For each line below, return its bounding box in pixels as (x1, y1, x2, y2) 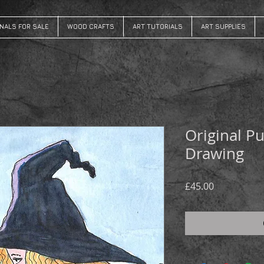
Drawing (185, 143, 244, 164)
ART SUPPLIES (201, 22, 246, 30)
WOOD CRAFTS (67, 22, 114, 30)
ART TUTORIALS (133, 22, 183, 30)
